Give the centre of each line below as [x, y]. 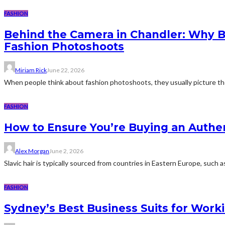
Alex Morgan [32, 151]
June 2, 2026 [66, 151]
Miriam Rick [31, 70]
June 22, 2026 [66, 70]
